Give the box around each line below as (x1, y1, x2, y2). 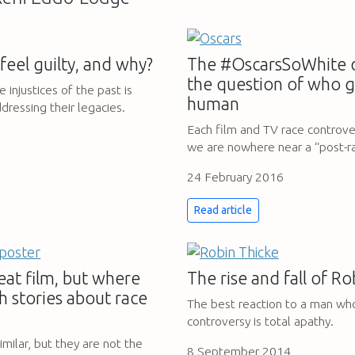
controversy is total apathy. (186, 314, 334, 329)
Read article (193, 203, 252, 216)
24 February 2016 (186, 169, 284, 184)
